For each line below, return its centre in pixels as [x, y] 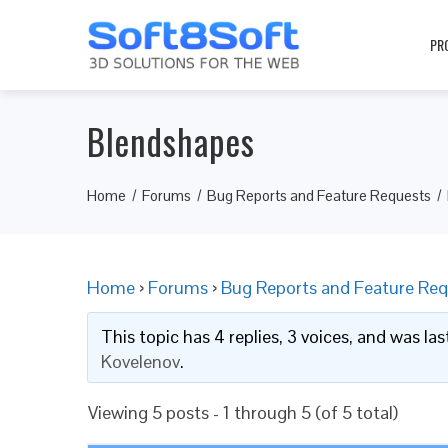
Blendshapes [171, 141]
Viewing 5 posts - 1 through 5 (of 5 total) [243, 412]
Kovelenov [140, 361]
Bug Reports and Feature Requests [319, 195]
